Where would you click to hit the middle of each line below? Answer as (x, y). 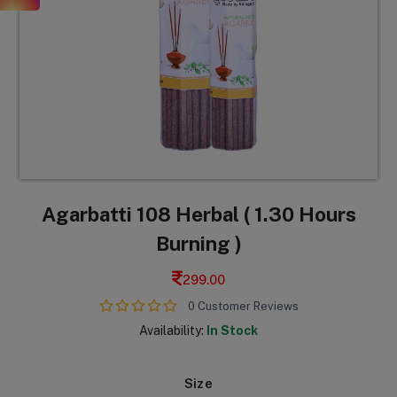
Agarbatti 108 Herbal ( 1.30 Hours (198, 215)
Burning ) (198, 244)
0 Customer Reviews (243, 306)
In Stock (232, 330)
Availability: (173, 330)
